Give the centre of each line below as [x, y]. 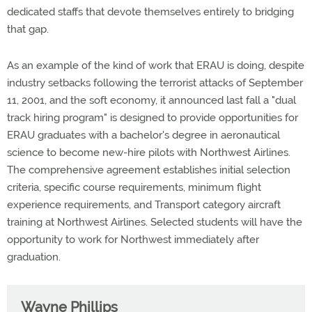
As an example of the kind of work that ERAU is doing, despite [156, 65]
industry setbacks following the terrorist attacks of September [155, 83]
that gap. [28, 29]
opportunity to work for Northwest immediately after [133, 240]
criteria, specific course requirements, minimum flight [134, 187]
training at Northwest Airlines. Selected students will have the [155, 222]
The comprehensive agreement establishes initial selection [149, 170]
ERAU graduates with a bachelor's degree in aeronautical [143, 135]
